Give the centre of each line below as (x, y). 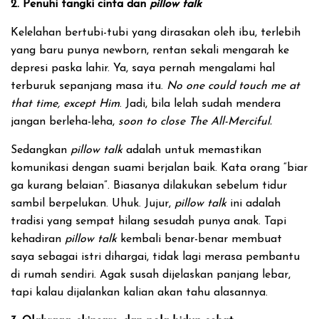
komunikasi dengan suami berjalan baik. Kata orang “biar (159, 168)
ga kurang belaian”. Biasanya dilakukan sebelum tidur (149, 186)
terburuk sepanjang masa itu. (89, 86)
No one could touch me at (233, 86)
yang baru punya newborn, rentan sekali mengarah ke (150, 51)
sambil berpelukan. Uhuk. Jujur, (93, 204)
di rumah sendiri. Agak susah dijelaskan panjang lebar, (151, 275)
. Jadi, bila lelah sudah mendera (200, 104)
